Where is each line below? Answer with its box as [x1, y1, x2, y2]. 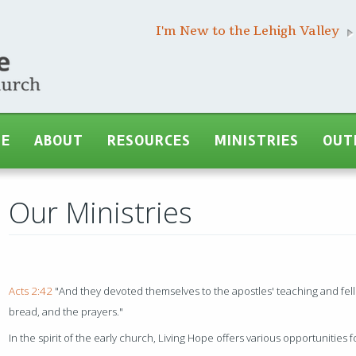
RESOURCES [107, 131, 192, 150]
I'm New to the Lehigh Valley [155, 23, 342, 40]
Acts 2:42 [9, 284, 53, 299]
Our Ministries [9, 192, 193, 232]
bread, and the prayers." [9, 304, 124, 319]
